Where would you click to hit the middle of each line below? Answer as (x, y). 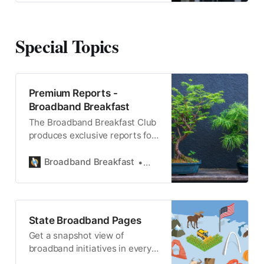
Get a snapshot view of (76, 236)
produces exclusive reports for (92, 135)
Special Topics (67, 46)
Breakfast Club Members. (81, 148)
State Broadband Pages (85, 220)
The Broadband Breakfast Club (93, 122)
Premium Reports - (73, 93)
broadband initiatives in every (90, 249)
